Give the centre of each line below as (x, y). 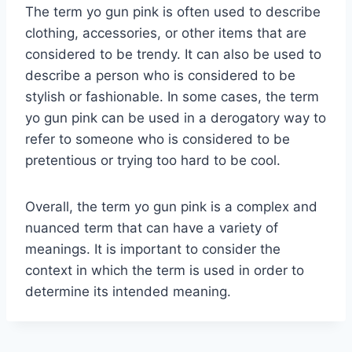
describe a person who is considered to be (160, 75)
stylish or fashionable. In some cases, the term (172, 96)
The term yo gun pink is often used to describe (173, 11)
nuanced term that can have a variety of (152, 227)
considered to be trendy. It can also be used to (173, 54)
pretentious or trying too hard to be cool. (153, 160)
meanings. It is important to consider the (153, 249)
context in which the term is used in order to (165, 270)
